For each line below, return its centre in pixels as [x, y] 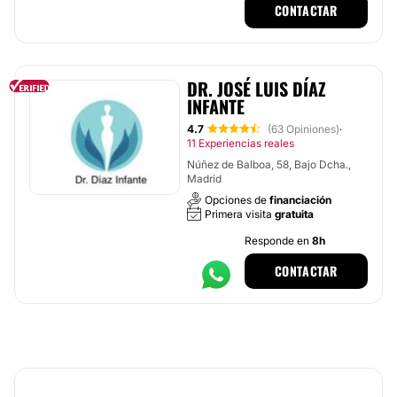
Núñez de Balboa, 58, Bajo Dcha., [269, 164]
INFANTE [216, 106]
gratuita [294, 214]
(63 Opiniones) [304, 129]
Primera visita [240, 214]
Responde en [278, 241]
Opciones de [237, 200]
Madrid [204, 179]
